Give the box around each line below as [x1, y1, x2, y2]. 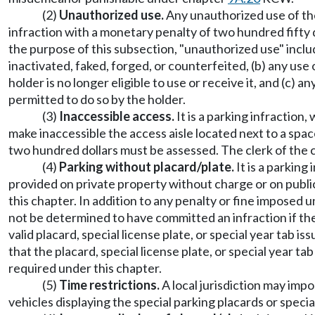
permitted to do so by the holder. [8, 91, 186, 107]
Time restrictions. [59, 277, 160, 292]
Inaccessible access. [59, 108, 174, 124]
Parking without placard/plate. [59, 159, 234, 174]
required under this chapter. [8, 260, 162, 276]
